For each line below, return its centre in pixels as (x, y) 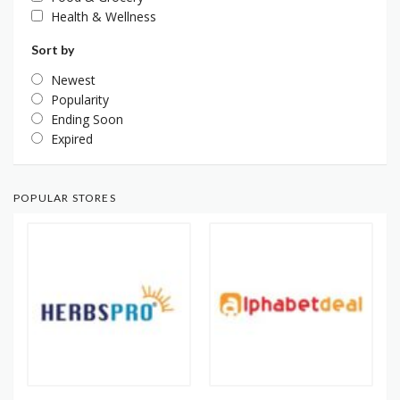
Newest (73, 80)
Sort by (53, 50)
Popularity (80, 100)
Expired (72, 139)
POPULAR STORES (65, 198)
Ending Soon (87, 120)
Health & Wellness (104, 17)
